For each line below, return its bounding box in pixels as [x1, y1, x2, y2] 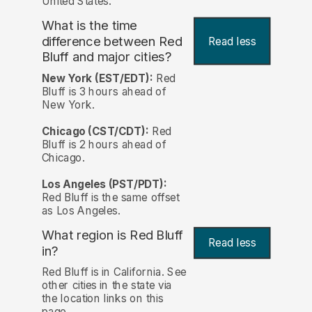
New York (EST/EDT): [41, 71, 153, 85]
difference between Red [41, 33, 182, 49]
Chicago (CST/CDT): [41, 124, 149, 138]
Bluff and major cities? [41, 49, 172, 65]
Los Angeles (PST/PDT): [41, 177, 167, 191]
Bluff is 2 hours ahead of [41, 137, 166, 151]
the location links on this [41, 292, 164, 306]
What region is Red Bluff [41, 227, 184, 244]
